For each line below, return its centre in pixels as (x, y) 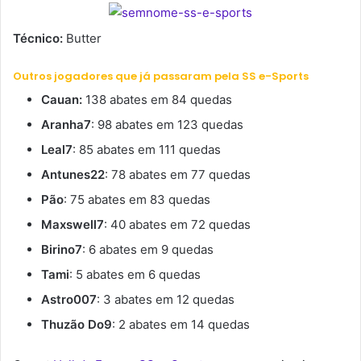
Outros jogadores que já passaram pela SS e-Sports (161, 76)
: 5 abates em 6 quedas (135, 274)
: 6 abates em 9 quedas (148, 249)
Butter (84, 38)
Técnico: (39, 38)
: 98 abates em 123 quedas (167, 124)
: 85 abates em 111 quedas (147, 149)
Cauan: (63, 99)
